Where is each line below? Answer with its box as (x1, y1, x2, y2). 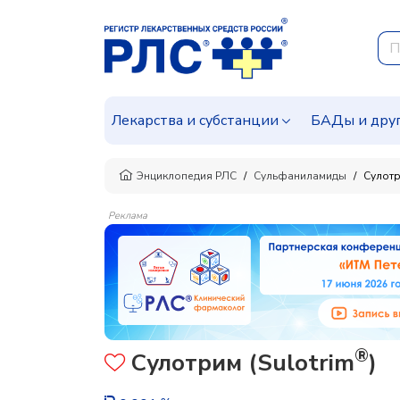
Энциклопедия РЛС (137, 169, 237, 183)
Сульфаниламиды (254, 169, 346, 183)
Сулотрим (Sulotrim (125, 347, 354, 379)
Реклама (108, 209, 147, 222)
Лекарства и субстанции (112, 111, 279, 130)
